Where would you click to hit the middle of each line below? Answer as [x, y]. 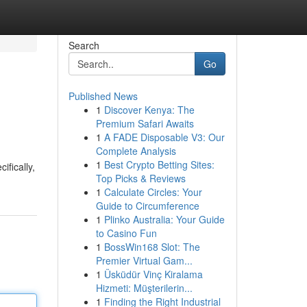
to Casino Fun [126, 233]
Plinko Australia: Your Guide [164, 219]
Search [84, 45]
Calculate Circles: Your [153, 192]
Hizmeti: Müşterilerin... [144, 288]
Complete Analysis [136, 151]
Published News [103, 96]
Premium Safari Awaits [145, 123]
